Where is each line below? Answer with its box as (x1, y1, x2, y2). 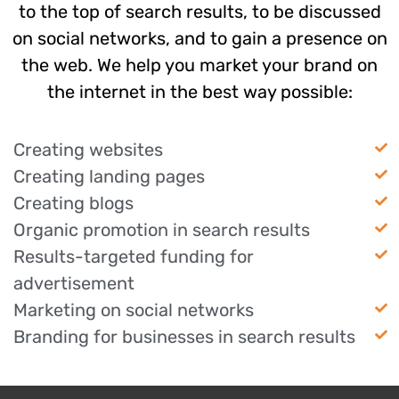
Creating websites (13, 138, 163, 160)
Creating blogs (13, 191, 134, 214)
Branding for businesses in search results (13, 325, 355, 347)
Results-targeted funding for (13, 245, 254, 267)
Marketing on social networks (13, 298, 254, 321)
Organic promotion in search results (13, 218, 310, 240)
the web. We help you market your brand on (21, 54, 378, 77)
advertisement (13, 272, 134, 294)
